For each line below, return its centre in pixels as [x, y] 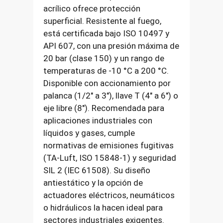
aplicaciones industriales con [98, 121]
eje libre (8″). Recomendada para [104, 108]
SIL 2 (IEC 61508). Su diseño [97, 170]
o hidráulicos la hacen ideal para [103, 208]
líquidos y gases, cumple [89, 133]
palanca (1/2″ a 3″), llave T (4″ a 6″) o [111, 96]
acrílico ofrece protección [92, 9]
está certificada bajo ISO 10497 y [107, 34]
